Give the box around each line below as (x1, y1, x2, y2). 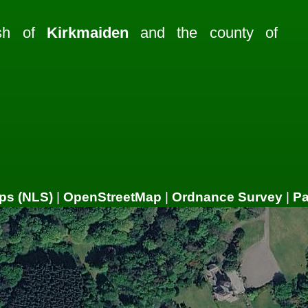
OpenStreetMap (63, 189, 162, 204)
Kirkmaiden (46, 23, 129, 41)
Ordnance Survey (172, 189, 283, 204)
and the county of (128, 23, 278, 41)
